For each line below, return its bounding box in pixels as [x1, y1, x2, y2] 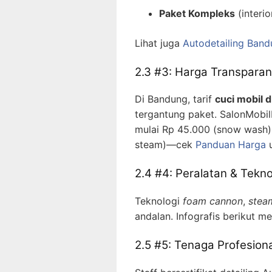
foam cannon [183, 194, 243, 207]
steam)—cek [135, 138, 195, 151]
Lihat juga [135, 36, 183, 49]
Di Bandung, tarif [135, 93, 215, 106]
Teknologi [135, 194, 183, 207]
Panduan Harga [195, 138, 266, 151]
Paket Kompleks [159, 7, 235, 19]
